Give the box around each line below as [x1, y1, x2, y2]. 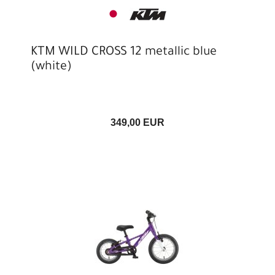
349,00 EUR [110, 117, 165, 128]
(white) [31, 61, 72, 75]
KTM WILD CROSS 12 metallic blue [31, 46, 217, 60]
